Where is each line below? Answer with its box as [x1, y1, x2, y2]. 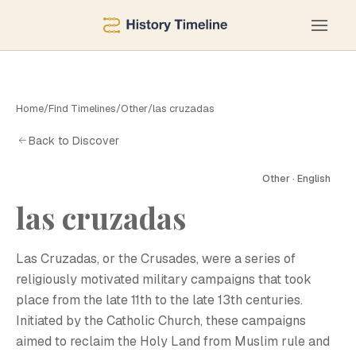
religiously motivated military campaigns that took [16, 271, 311, 288]
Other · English [262, 172, 331, 185]
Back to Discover [29, 133, 119, 148]
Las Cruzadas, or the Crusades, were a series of [16, 250, 296, 267]
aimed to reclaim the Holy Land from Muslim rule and [16, 333, 330, 350]
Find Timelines [48, 102, 116, 115]
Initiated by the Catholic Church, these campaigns [16, 312, 306, 329]
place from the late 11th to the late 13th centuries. [16, 292, 303, 308]
